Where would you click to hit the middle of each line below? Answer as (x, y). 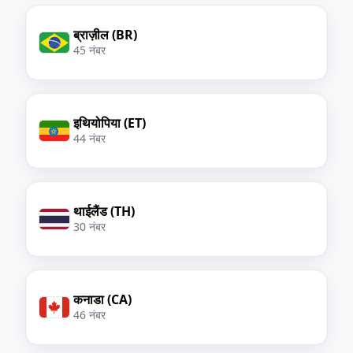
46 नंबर (89, 314)
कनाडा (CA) (102, 299)
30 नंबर (89, 226)
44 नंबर (89, 138)
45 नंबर (89, 50)
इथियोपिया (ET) (110, 123)
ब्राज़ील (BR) (105, 34)
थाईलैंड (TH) (104, 211)
